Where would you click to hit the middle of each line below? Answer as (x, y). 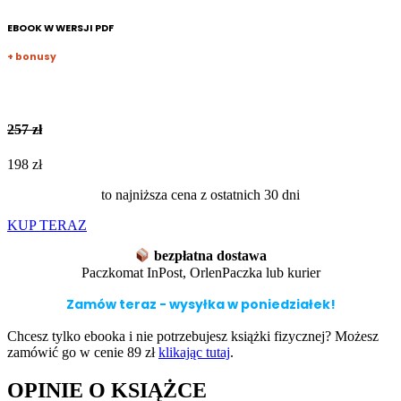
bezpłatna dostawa (211, 256)
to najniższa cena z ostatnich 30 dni (200, 195)
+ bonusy (32, 56)
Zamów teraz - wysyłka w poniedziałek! (200, 304)
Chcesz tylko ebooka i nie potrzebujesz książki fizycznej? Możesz (193, 336)
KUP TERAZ (47, 226)
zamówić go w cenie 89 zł (83, 352)
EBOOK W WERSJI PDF (60, 28)
